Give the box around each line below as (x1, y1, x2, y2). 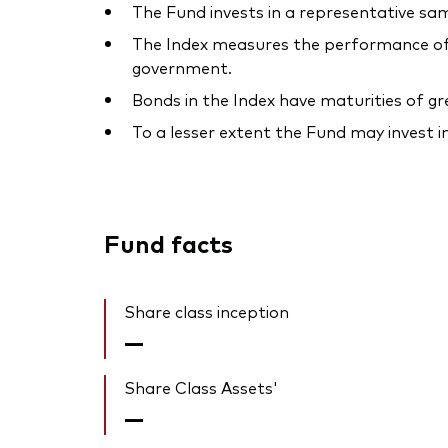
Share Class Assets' (124, 376, 278, 399)
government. (132, 56, 232, 79)
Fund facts (104, 226, 233, 260)
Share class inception (124, 300, 289, 323)
